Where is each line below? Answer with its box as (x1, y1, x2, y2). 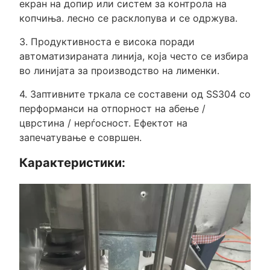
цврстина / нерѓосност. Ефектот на (19, 116, 187, 129)
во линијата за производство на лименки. (19, 64, 219, 77)
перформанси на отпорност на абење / (19, 102, 206, 115)
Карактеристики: (19, 155, 125, 170)
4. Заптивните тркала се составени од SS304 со (19, 87, 251, 100)
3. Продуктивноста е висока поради (19, 35, 195, 48)
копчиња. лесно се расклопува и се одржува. (19, 11, 237, 24)
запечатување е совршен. (19, 131, 142, 143)
